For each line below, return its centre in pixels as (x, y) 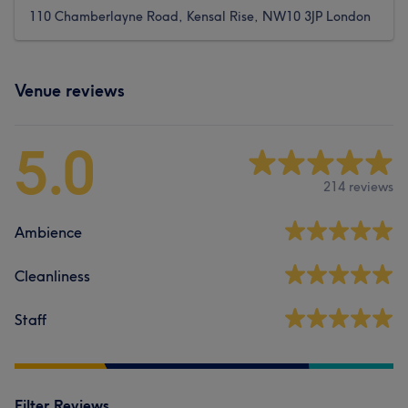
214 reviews (358, 187)
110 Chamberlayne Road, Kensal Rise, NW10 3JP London (200, 16)
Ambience (48, 232)
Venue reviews (70, 90)
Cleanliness (52, 275)
